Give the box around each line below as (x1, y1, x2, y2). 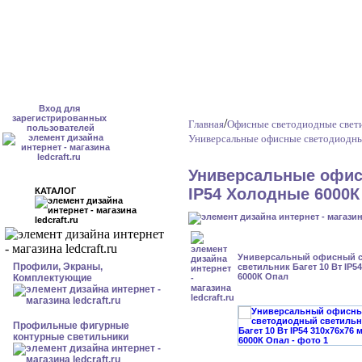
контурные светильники (13, 331, 128, 343)
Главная (188, 118, 224, 130)
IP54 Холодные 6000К (188, 185, 360, 203)
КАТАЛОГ (35, 186, 93, 196)
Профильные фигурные (13, 320, 129, 331)
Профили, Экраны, (13, 261, 103, 272)
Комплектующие (13, 272, 92, 284)
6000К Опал (238, 271, 288, 281)
